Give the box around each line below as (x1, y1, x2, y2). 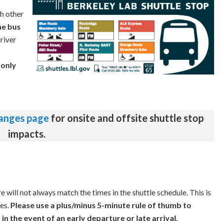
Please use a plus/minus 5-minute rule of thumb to (10, 200, 191, 210)
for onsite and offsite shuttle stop (48, 112, 204, 124)
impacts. (8, 128, 45, 140)
